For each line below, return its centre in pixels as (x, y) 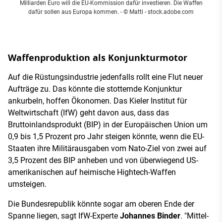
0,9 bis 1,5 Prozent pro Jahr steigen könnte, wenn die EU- (106, 137)
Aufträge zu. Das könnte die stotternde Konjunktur (95, 89)
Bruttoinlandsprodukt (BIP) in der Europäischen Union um (108, 125)
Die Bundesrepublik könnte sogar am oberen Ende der (101, 204)
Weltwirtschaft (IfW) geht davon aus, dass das (88, 113)
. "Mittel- (194, 216)
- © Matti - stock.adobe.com (156, 12)
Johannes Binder (150, 216)
